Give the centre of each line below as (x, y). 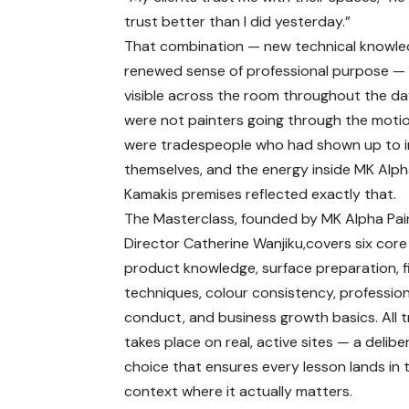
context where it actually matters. (239, 392)
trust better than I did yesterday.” (238, 22)
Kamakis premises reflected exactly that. (261, 194)
